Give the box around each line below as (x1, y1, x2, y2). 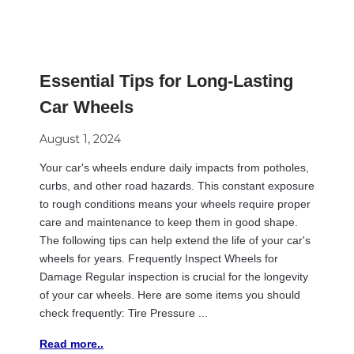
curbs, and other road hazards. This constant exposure (40, 179, 314, 192)
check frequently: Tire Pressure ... (40, 306, 208, 319)
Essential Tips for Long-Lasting (40, 70, 293, 91)
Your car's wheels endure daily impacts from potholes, (40, 160, 309, 174)
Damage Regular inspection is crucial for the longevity (40, 269, 308, 283)
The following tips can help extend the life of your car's (40, 233, 311, 247)
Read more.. (40, 337, 104, 350)
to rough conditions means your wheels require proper (40, 197, 311, 210)
